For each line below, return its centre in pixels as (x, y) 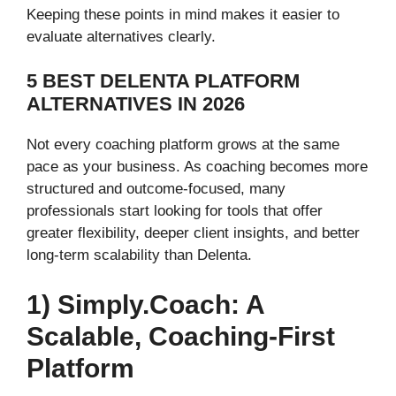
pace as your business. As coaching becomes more (197, 167)
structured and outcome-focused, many (156, 189)
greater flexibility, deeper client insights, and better (193, 233)
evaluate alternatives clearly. (121, 36)
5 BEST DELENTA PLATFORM (163, 81)
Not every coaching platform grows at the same (183, 145)
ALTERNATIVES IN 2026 (136, 104)
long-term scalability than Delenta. (139, 255)
